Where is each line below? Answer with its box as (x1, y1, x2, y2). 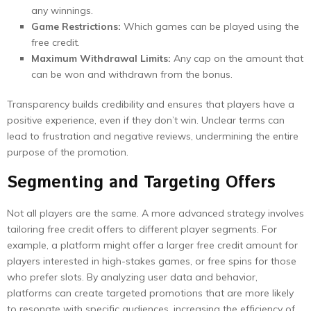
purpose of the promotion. (7, 146, 128, 158)
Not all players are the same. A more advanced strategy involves (7, 207, 304, 219)
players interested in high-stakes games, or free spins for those (7, 255, 296, 267)
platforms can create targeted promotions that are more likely (7, 287, 294, 299)
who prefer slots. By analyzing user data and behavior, (7, 271, 258, 283)
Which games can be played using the (121, 20, 299, 33)
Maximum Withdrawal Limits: (31, 52, 171, 65)
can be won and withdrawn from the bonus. (31, 68, 233, 81)
